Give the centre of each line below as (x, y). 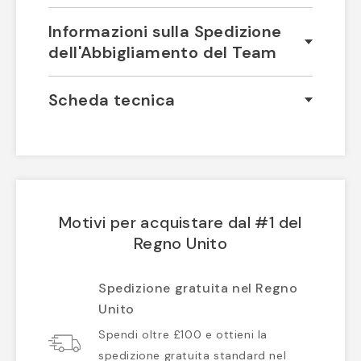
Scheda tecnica (112, 100)
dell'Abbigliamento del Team (163, 53)
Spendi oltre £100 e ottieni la (183, 335)
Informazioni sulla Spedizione (165, 32)
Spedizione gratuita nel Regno (198, 288)
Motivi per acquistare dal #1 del (180, 223)
